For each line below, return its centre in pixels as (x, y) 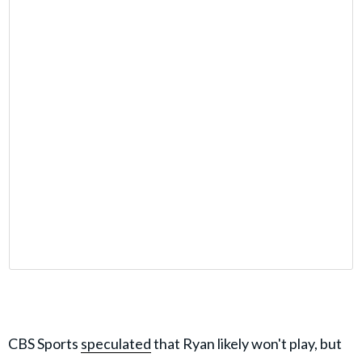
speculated (116, 343)
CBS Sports (44, 343)
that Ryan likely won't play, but (246, 343)
